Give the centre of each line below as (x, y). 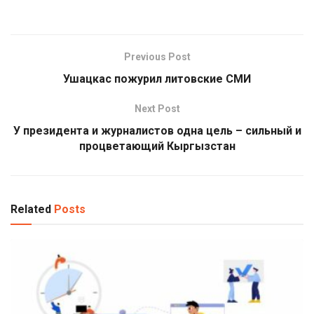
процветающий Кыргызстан (157, 146)
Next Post (157, 108)
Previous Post (157, 56)
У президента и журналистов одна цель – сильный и (157, 130)
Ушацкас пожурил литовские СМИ (157, 78)
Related (31, 209)
